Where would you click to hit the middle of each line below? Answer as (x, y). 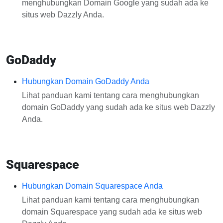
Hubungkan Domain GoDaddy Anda (86, 81)
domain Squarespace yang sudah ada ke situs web (112, 212)
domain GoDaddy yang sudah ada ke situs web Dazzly (118, 107)
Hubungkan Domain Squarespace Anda (92, 186)
